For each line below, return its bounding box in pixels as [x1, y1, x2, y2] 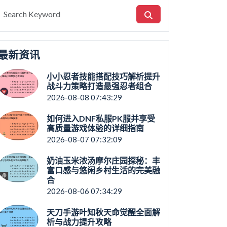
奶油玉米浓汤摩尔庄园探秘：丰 [46, 156, 160, 165]
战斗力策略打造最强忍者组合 [46, 81, 152, 91]
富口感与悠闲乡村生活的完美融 [46, 165, 160, 175]
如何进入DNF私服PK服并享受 [46, 113, 155, 123]
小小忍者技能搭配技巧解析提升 [46, 71, 160, 81]
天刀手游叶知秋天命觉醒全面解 [46, 207, 160, 217]
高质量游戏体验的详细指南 [46, 123, 144, 133]
